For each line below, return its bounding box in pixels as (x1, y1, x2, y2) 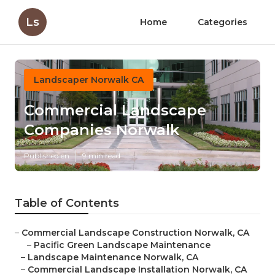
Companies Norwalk (24, 121, 179, 139)
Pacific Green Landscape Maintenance (34, 239, 211, 251)
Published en (24, 151, 69, 161)
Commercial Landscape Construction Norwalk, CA (21, 227, 249, 239)
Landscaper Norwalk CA (34, 74, 144, 85)
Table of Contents (15, 196, 119, 211)
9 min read (82, 151, 120, 161)
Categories (198, 17, 247, 28)
